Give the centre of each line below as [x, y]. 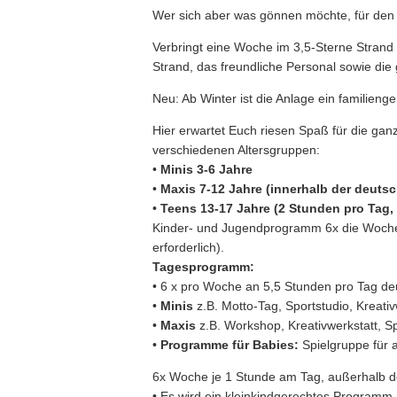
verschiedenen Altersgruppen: [236, 150]
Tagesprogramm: [203, 267]
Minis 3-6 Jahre [205, 169]
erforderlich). [188, 247]
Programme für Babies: [231, 345]
